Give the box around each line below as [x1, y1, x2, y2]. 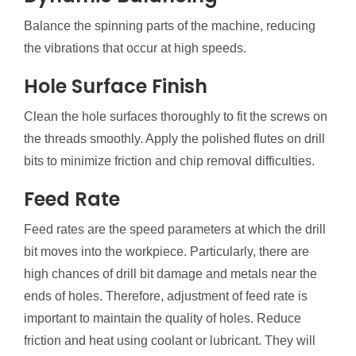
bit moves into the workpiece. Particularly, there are [24, 245, 309, 259]
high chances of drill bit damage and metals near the [24, 267, 317, 281]
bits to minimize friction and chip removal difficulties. [24, 154, 315, 168]
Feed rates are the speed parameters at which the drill [24, 222, 326, 237]
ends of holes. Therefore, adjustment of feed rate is [24, 289, 308, 304]
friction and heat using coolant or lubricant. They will [24, 334, 315, 348]
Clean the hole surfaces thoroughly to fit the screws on [24, 110, 327, 124]
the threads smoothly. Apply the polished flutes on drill [24, 132, 325, 146]
